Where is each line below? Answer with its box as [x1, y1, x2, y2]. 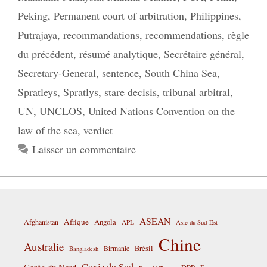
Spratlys [63, 85, 98, 100]
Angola [94, 217, 116, 228]
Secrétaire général [164, 46, 241, 61]
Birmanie [104, 243, 129, 253]
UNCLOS [39, 104, 82, 119]
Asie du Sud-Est [176, 218, 218, 227]
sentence [102, 66, 139, 80]
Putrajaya [18, 27, 57, 42]
